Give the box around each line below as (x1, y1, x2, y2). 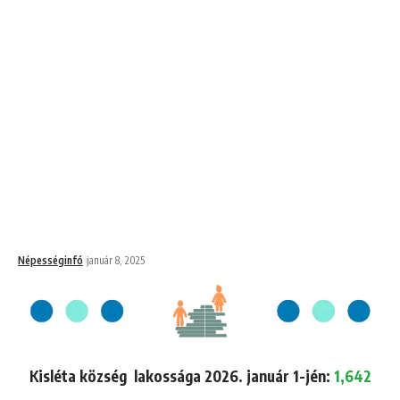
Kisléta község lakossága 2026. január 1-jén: (29, 365, 334, 386)
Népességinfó (18, 254, 83, 267)
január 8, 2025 (87, 254, 145, 267)
